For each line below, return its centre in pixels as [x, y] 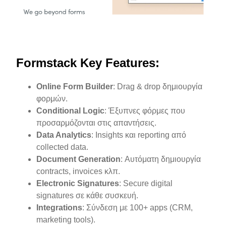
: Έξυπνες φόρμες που [145, 110]
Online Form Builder [75, 86]
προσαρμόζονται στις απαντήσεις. [97, 123]
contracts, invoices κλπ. [78, 171]
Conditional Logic [71, 110]
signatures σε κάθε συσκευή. [88, 195]
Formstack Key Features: [88, 63]
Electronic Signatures [78, 183]
